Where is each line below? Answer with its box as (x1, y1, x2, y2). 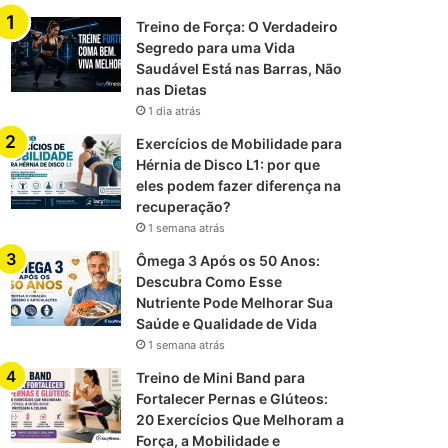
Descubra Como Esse (136, 273, 283, 290)
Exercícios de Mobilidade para (136, 135, 343, 152)
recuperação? (136, 198, 232, 215)
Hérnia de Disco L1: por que (136, 156, 321, 173)
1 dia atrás (148, 104, 202, 118)
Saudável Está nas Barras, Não (136, 60, 343, 77)
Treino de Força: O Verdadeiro (136, 18, 339, 35)
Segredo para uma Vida (136, 39, 296, 56)
